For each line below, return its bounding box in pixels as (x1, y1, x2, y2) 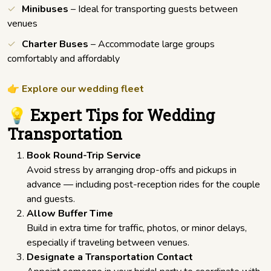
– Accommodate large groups (88, 38, 215, 51)
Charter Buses (22, 38, 88, 51)
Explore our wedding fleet (22, 82, 144, 96)
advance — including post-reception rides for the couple (27, 178, 260, 192)
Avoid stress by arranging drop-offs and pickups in (27, 163, 237, 177)
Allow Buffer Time (27, 207, 113, 221)
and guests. (27, 192, 75, 206)
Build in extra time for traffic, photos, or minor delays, (27, 221, 247, 235)
